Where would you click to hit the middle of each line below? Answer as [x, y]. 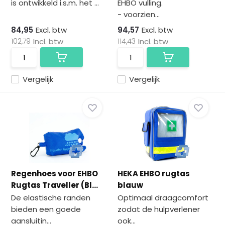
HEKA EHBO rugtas [154, 174]
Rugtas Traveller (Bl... [55, 185]
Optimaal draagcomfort [163, 198]
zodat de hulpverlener [159, 209]
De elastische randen [51, 198]
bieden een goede [46, 209]
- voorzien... [139, 14]
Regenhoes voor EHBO [55, 174]
